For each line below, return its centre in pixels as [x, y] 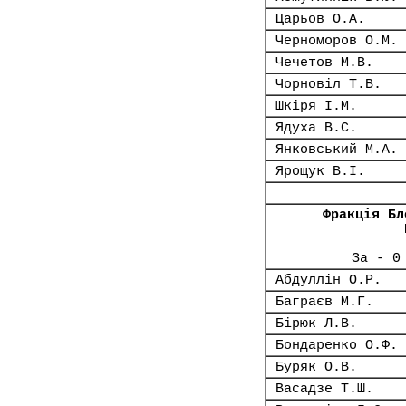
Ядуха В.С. [316, 128]
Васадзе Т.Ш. [324, 389]
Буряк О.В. [316, 367]
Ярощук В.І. [320, 171]
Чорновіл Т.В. [329, 84]
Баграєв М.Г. [324, 302]
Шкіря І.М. [316, 106]
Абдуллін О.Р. [329, 280]
